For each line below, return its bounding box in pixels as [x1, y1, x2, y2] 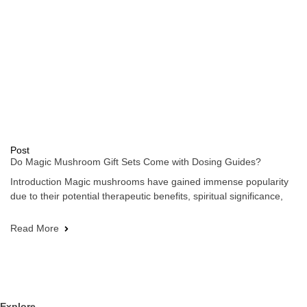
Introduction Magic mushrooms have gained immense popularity [10, 176, 288, 188]
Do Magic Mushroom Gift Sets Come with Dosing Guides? [10, 156, 261, 168]
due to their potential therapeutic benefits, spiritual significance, [10, 191, 283, 202]
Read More [10, 223, 59, 234]
